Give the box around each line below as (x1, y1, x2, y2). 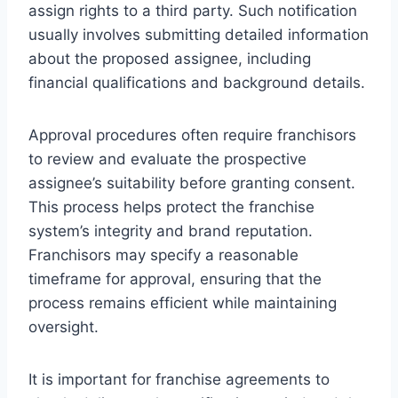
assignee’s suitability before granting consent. (28, 173, 355, 192)
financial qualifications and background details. (28, 73, 365, 92)
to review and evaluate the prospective (28, 149, 306, 168)
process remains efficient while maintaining (28, 293, 337, 312)
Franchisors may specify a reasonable (28, 245, 298, 264)
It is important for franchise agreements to (28, 370, 330, 388)
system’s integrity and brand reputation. (28, 221, 313, 240)
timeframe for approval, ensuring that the (28, 269, 322, 288)
